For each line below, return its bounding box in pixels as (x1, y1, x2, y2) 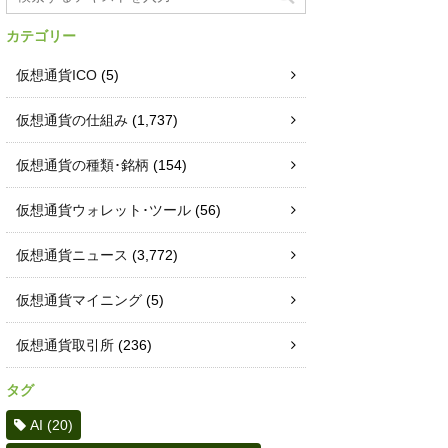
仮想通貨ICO (16, 67, 97, 84)
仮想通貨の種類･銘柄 (16, 157, 149, 174)
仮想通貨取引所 (16, 337, 114, 354)
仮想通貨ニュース (16, 247, 128, 264)
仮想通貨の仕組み (16, 112, 128, 129)
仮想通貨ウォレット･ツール (16, 202, 191, 219)
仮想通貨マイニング (16, 292, 142, 309)
